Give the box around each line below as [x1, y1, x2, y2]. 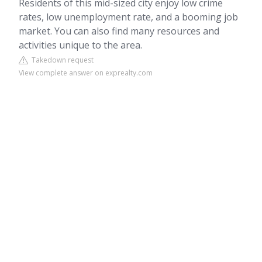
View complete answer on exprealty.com [19, 68, 153, 78]
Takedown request [28, 55, 94, 65]
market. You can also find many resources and [19, 25, 219, 37]
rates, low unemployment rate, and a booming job [19, 11, 238, 23]
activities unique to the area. [19, 39, 142, 51]
